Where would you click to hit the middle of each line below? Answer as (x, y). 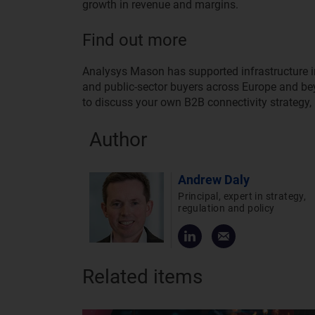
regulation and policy (226, 208)
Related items (142, 277)
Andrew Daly (214, 180)
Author (118, 140)
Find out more (135, 40)
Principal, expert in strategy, (242, 197)
